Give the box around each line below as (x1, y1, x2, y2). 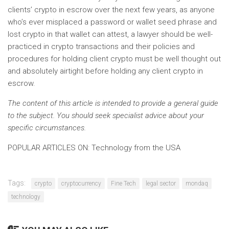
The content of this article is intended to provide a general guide (8, 99, 218, 108)
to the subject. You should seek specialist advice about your (8, 111, 204, 120)
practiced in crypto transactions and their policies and (8, 42, 195, 51)
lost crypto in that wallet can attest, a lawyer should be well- (8, 30, 213, 39)
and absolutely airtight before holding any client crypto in (8, 66, 203, 76)
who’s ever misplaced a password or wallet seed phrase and (8, 17, 217, 27)
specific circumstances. (8, 123, 86, 132)
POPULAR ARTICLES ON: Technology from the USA (8, 143, 180, 152)
